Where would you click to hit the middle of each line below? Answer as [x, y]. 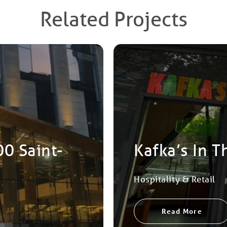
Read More [182, 211]
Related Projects [113, 19]
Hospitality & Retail [175, 179]
